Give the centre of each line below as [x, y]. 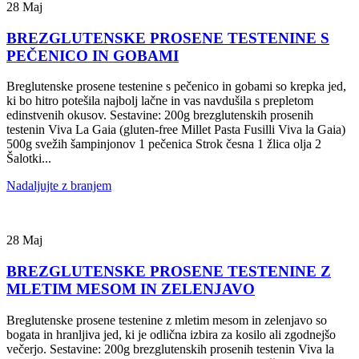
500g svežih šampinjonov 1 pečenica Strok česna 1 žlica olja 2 [164, 144]
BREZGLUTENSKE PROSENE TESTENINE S [168, 38]
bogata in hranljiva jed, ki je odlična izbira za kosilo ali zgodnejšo [171, 334]
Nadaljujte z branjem [59, 186]
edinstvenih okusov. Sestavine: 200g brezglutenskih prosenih [160, 115]
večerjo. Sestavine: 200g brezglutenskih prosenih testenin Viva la [170, 349]
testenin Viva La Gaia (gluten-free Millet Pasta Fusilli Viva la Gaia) [176, 130]
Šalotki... [29, 159]
